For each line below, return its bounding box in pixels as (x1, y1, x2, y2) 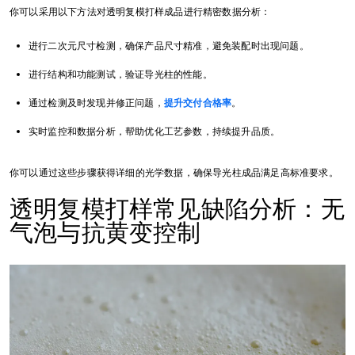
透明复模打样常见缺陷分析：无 (10, 193, 345, 225)
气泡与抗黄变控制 (10, 217, 201, 249)
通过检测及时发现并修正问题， (29, 97, 164, 110)
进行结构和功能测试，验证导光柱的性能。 (29, 68, 212, 82)
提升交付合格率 (163, 97, 232, 110)
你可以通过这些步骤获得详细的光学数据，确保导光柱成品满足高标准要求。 (10, 166, 338, 180)
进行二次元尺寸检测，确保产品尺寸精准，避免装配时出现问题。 (29, 40, 309, 53)
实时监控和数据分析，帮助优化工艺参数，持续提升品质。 (29, 125, 281, 139)
